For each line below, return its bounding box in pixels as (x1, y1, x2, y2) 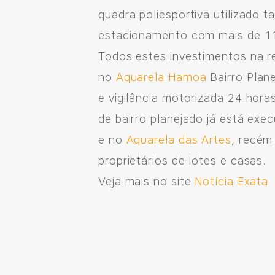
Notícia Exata (195, 175, 269, 188)
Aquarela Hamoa (115, 71, 207, 84)
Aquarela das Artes (126, 133, 231, 147)
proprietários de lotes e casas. (98, 154, 268, 168)
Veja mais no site (98, 175, 195, 188)
